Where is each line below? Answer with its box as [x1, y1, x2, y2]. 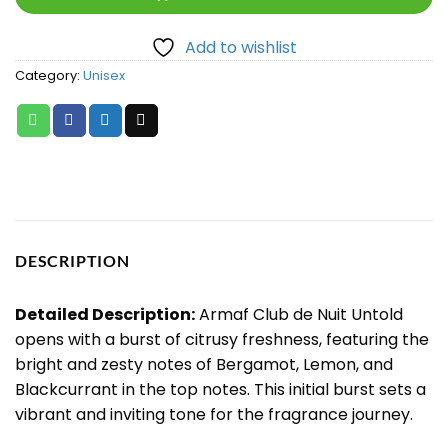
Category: [15, 67, 83, 85]
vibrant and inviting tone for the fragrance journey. [15, 403, 413, 426]
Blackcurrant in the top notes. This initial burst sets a [15, 378, 426, 401]
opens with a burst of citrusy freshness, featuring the [15, 328, 429, 351]
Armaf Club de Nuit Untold [195, 303, 403, 326]
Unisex [83, 67, 125, 85]
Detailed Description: [15, 303, 195, 326]
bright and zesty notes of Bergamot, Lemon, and [15, 353, 393, 376]
